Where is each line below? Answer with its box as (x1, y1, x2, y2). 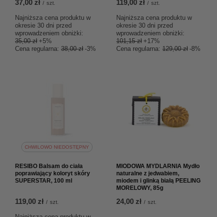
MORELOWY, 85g (116, 185, 163, 191)
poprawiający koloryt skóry (15, 170, 90, 177)
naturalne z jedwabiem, (116, 170, 179, 177)
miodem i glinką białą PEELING (116, 177, 201, 184)
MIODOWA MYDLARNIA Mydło (116, 163, 200, 170)
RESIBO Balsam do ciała (15, 163, 83, 170)
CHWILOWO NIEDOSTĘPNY (24, 144, 89, 150)
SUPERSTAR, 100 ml (15, 177, 72, 184)
